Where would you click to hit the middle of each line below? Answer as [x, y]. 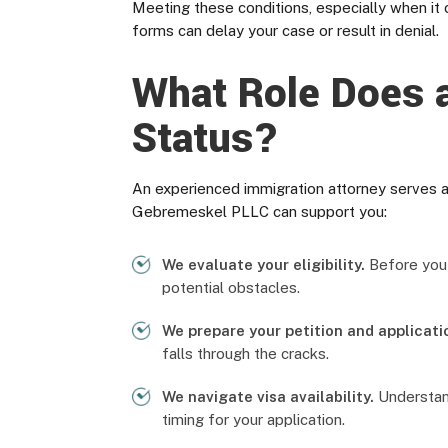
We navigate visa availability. [268, 396]
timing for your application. [253, 419]
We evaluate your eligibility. [263, 264]
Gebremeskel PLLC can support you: [259, 211]
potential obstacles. [231, 287]
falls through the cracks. [245, 353]
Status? [205, 139]
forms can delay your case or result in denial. [285, 30]
